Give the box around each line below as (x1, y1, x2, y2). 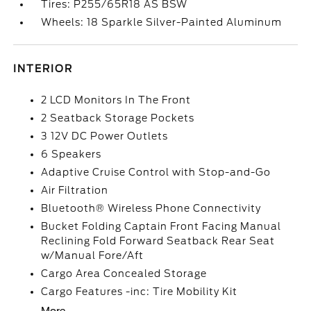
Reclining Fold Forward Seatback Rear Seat (41, 235, 276, 246)
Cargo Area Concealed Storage (41, 268, 208, 279)
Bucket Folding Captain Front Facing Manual (41, 221, 282, 232)
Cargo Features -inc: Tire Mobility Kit (41, 286, 238, 297)
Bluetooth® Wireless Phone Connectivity (41, 203, 262, 214)
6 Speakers (41, 149, 102, 160)
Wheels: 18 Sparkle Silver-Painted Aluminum (41, 17, 283, 28)
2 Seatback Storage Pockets (41, 112, 195, 124)
